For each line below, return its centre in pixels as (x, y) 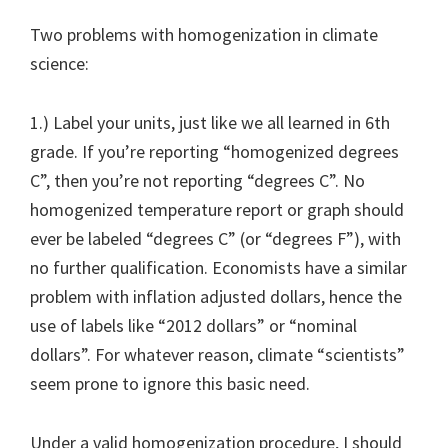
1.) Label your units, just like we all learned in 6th (210, 122)
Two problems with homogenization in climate (204, 34)
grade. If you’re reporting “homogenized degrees (214, 151)
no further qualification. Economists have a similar (218, 267)
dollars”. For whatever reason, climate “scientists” (217, 354)
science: (59, 63)
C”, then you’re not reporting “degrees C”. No (197, 180)
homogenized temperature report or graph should (217, 209)
